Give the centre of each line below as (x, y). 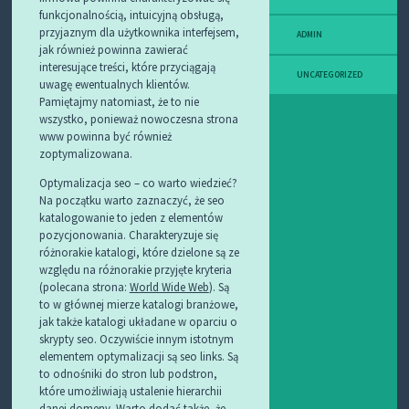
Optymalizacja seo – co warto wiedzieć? (138, 182)
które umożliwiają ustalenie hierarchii (130, 390)
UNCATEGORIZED (330, 74)
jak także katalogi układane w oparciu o (138, 321)
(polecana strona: (84, 286)
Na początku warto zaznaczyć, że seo (131, 199)
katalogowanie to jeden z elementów (131, 217)
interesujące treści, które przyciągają (127, 66)
